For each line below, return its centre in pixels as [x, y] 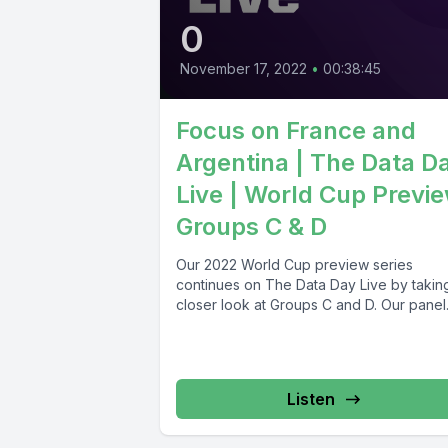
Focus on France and [296, 130]
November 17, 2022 [243, 68]
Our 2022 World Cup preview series [294, 264]
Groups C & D [251, 226]
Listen [311, 398]
